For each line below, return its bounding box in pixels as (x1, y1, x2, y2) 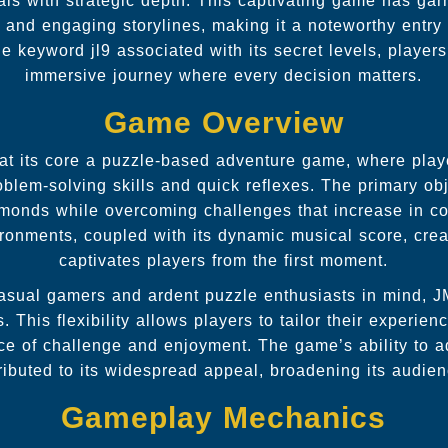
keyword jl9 (18, 42, 112, 59)
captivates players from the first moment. (59, 252, 389, 269)
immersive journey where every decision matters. (25, 67, 423, 84)
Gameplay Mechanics (61, 401, 387, 434)
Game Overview (103, 106, 344, 139)
